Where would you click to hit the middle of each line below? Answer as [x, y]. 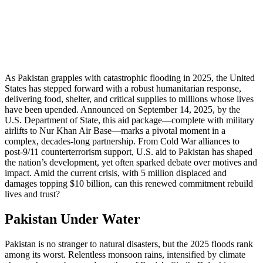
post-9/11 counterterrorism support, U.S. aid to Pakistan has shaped [129, 151]
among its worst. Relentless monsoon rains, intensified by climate [125, 254]
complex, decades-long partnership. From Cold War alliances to [122, 141]
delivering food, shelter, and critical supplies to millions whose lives [129, 99]
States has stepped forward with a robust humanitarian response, [123, 88]
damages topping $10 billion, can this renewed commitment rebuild [129, 183]
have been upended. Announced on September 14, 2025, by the [122, 109]
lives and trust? [32, 194]
